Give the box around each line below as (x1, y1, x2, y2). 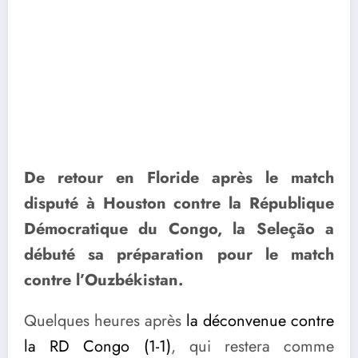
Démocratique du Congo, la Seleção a (24, 217, 334, 241)
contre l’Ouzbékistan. (24, 268, 183, 292)
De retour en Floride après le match (24, 165, 334, 189)
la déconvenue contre (186, 308, 334, 332)
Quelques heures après (24, 308, 186, 332)
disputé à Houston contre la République (24, 191, 334, 215)
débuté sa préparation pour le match (24, 242, 334, 266)
